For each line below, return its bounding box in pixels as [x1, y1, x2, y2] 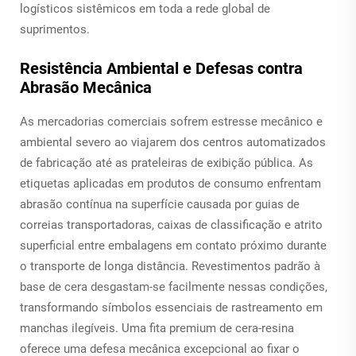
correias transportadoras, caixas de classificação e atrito [20, 217, 323, 232]
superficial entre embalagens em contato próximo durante [20, 238, 327, 253]
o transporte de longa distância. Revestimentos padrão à [20, 258, 320, 273]
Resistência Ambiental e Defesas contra [20, 58, 303, 78]
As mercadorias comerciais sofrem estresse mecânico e [20, 114, 323, 129]
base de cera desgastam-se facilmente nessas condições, [20, 279, 327, 294]
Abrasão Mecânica [20, 77, 152, 97]
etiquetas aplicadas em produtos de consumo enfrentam [20, 176, 321, 191]
